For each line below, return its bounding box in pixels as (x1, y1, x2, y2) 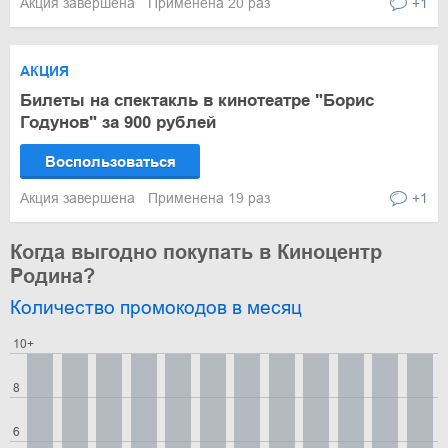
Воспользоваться (44, 153, 176, 170)
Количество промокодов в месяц (10, 297, 302, 318)
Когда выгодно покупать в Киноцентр (10, 241, 382, 263)
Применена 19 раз (148, 190, 270, 206)
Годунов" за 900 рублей (20, 113, 216, 132)
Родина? (10, 265, 95, 287)
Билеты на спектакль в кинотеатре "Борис (20, 91, 374, 110)
